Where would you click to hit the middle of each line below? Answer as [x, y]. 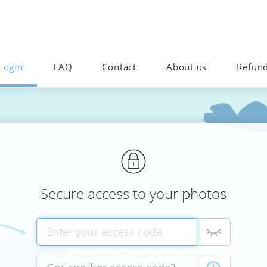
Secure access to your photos [133, 194]
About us [187, 67]
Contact [119, 67]
